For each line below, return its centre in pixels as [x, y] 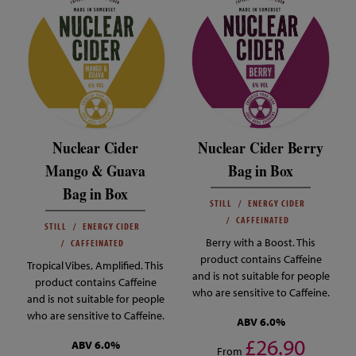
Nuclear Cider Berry [261, 147]
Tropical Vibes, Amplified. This [95, 265]
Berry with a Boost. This [261, 242]
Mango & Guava [95, 170]
